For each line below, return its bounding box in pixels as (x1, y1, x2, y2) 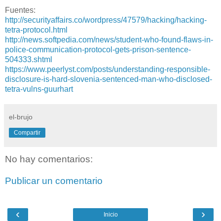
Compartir (14, 129, 40, 136)
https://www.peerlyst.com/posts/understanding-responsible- (5, 65, 210, 74)
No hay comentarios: (5, 153, 93, 164)
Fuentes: (5, 5, 36, 14)
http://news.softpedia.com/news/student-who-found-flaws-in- (5, 35, 213, 44)
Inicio (103, 211, 118, 218)
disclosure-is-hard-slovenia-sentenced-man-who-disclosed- (5, 74, 212, 83)
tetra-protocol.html (5, 25, 68, 34)
